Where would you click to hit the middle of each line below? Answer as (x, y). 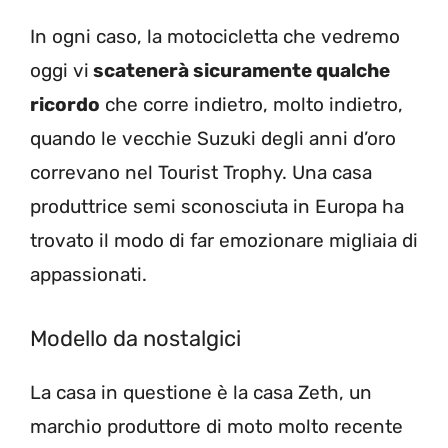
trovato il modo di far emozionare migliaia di (224, 241)
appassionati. (88, 275)
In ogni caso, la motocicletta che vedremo (215, 37)
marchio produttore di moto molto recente (216, 426)
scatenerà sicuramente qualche (239, 71)
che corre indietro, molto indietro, (251, 105)
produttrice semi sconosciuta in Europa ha (217, 207)
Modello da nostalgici (135, 338)
